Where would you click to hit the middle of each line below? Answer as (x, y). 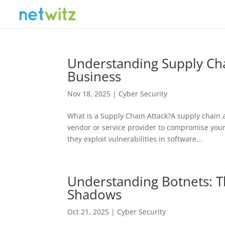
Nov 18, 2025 (89, 94)
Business (94, 76)
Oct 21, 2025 (88, 212)
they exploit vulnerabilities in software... (135, 139)
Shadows (95, 194)
